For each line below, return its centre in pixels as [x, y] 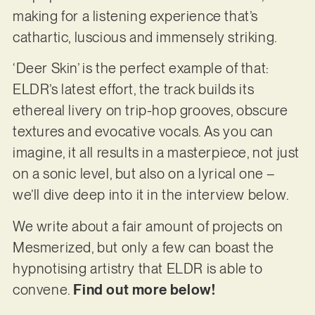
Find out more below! [144, 289]
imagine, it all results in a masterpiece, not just [156, 153]
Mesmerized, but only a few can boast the [143, 247]
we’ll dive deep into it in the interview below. [152, 195]
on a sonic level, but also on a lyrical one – [144, 174]
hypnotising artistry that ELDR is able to [137, 268]
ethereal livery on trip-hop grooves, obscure [150, 111]
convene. [43, 289]
